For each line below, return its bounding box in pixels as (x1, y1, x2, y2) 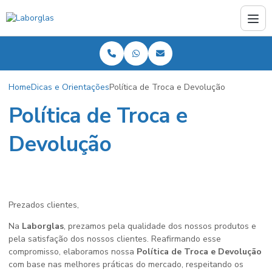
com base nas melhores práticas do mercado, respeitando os (8, 259, 243, 270)
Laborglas (22, 220, 64, 232)
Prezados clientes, (8, 199, 79, 211)
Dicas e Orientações (31, 81, 109, 93)
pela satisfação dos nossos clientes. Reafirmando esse (8, 233, 221, 245)
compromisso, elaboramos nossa (8, 246, 137, 257)
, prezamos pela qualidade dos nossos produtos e (64, 220, 256, 232)
